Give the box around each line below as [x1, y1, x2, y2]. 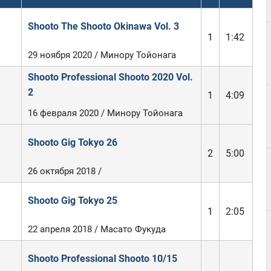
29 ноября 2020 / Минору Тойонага [27, 50, 176, 60]
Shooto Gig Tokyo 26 [27, 137, 117, 148]
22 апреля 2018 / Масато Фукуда [27, 224, 166, 235]
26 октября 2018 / [27, 166, 102, 177]
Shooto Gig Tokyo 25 [27, 195, 117, 206]
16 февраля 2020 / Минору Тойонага [27, 108, 183, 119]
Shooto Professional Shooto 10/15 [27, 253, 177, 264]
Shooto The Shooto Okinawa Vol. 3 [27, 21, 179, 32]
